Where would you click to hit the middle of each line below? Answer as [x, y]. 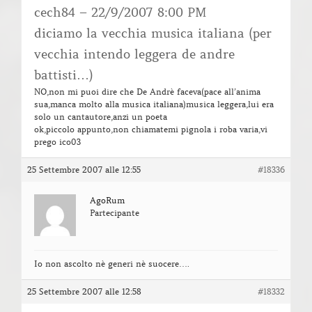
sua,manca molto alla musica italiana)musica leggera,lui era [154, 104]
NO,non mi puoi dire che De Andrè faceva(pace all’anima [147, 92]
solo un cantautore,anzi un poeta [101, 117]
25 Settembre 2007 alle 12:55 [84, 170]
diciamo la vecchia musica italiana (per [153, 34]
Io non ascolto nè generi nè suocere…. [112, 264]
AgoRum [107, 201]
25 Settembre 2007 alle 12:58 [84, 292]
